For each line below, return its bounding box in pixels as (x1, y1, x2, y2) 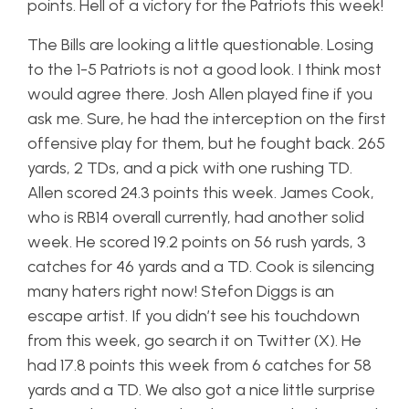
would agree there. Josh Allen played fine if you (27, 84, 372, 104)
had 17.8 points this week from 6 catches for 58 (27, 355, 372, 375)
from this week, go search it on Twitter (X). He (27, 330, 362, 351)
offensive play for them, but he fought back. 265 (27, 133, 385, 153)
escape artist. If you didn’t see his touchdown (27, 306, 360, 326)
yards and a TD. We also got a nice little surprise (27, 380, 375, 400)
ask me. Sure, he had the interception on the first (27, 109, 386, 129)
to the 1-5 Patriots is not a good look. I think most (27, 59, 382, 79)
